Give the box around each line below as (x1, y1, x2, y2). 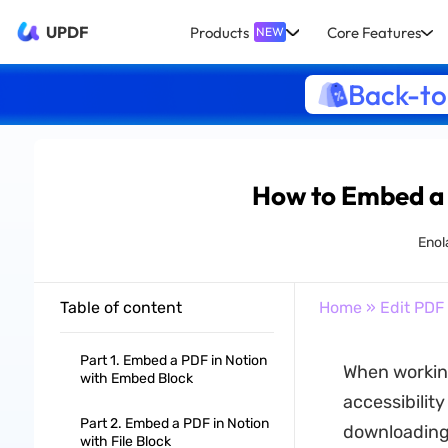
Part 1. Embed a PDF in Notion (79, 352, 267, 369)
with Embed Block (79, 370, 193, 387)
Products (190, 22, 250, 42)
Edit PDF (379, 298, 444, 317)
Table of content (59, 298, 182, 317)
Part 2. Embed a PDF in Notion (79, 415, 269, 432)
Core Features (326, 22, 421, 42)
